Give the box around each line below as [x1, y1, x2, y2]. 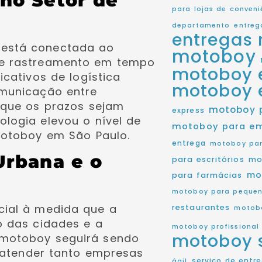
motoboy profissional [172, 222, 260, 231]
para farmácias [172, 170, 243, 180]
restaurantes [172, 202, 230, 212]
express [172, 106, 205, 115]
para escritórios [172, 154, 244, 164]
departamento [172, 21, 230, 30]
